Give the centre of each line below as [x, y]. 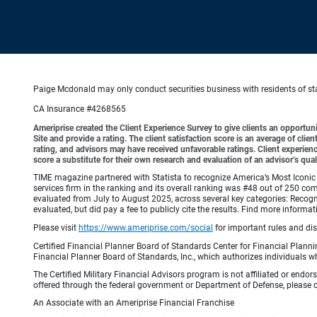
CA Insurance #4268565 [80, 109]
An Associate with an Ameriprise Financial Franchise [134, 303]
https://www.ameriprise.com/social [146, 228]
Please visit [56, 228]
